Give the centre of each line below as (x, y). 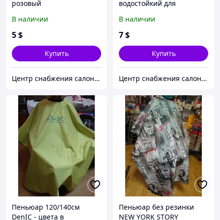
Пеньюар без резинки (156, 207)
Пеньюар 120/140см (46, 207)
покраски (135, 13)
